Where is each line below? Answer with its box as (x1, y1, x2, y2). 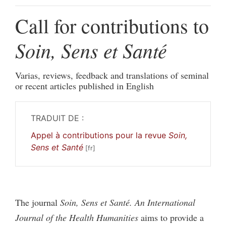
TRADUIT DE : (31, 112, 84, 123)
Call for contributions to (15, 12, 209, 39)
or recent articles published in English (15, 79, 154, 92)
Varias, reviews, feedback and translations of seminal (15, 69, 209, 81)
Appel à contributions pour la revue (31, 130, 168, 140)
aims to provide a (141, 211, 204, 223)
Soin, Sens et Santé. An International (60, 196, 195, 208)
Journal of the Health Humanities (15, 211, 141, 223)
